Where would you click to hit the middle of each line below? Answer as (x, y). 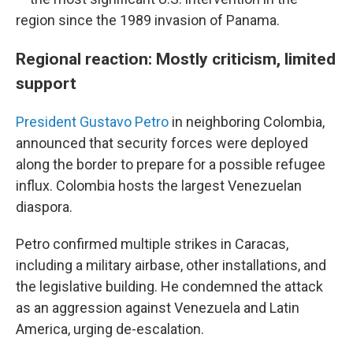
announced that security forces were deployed (162, 143)
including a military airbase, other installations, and (171, 265)
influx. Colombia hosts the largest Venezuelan (159, 186)
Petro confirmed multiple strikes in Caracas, (152, 244)
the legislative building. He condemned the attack (169, 286)
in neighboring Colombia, (247, 122)
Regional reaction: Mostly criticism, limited (176, 59)
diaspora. (44, 207)
